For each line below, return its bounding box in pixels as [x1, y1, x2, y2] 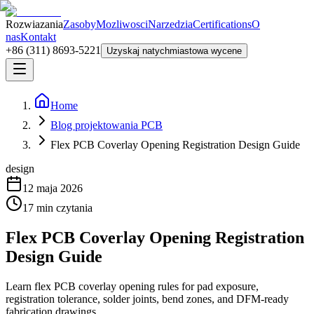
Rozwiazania [6, 18, 63, 30]
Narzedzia [148, 18, 193, 30]
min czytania [36, 202, 93, 214]
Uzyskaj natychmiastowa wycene [107, 46, 242, 56]
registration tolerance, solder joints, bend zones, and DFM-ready [6, 292, 289, 305]
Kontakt [20, 31, 56, 43]
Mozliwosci [96, 18, 148, 30]
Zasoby [63, 18, 96, 30]
